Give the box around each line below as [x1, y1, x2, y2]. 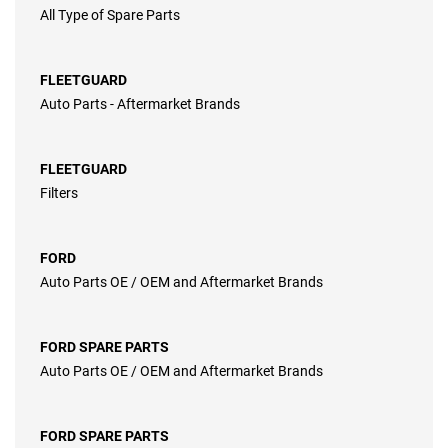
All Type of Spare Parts [40, 7, 180, 24]
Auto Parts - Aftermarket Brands [40, 96, 240, 113]
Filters [40, 185, 78, 202]
